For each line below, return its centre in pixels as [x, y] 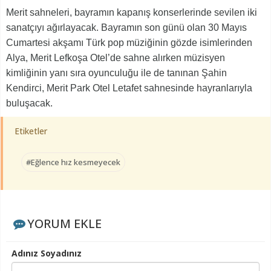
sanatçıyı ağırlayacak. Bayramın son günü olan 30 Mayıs [126, 28]
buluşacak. [29, 103]
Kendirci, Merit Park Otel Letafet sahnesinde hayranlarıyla [129, 88]
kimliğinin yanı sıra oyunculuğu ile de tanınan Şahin [116, 73]
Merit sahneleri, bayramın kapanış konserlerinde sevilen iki [132, 13]
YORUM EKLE [64, 224]
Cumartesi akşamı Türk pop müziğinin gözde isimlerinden [129, 43]
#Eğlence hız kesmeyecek [73, 162]
